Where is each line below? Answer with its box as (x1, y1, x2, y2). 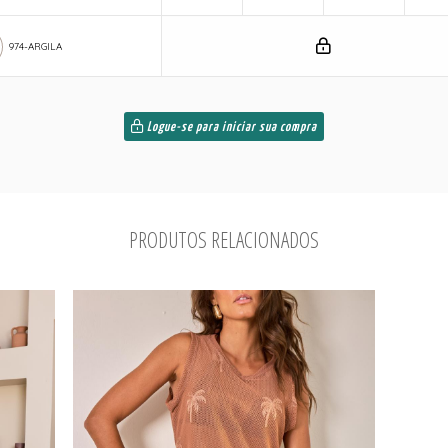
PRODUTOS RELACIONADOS (129, 224, 319, 254)
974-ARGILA (9, 40, 62, 53)
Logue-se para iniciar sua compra (144, 120, 317, 134)
